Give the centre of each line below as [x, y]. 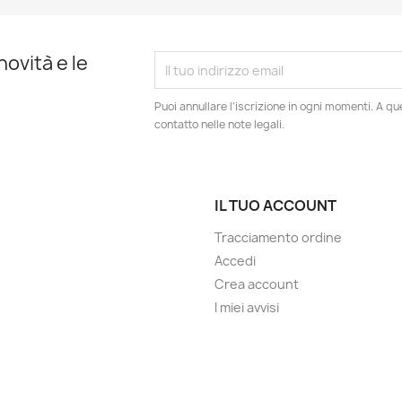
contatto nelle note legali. [220, 124]
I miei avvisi [247, 307]
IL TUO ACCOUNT [275, 205]
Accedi [235, 261]
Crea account [257, 284]
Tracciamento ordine [278, 237]
